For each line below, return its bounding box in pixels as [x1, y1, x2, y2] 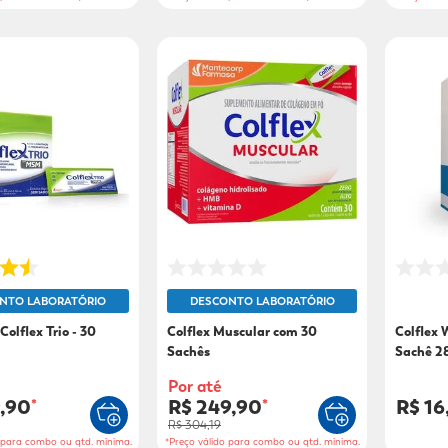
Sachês [166, 343, 210, 361]
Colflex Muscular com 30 [166, 323, 317, 341]
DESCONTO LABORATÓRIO [189, 294, 335, 309]
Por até [167, 376, 222, 398]
